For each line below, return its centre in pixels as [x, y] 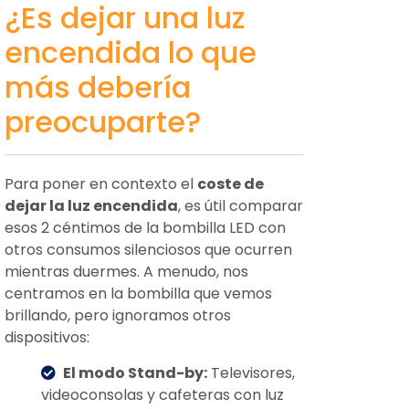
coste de [231, 184]
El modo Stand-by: [135, 373]
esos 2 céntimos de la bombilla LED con [145, 228]
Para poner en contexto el [101, 184]
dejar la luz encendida [91, 206]
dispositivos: [47, 337]
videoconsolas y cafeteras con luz [163, 395]
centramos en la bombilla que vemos [138, 294]
